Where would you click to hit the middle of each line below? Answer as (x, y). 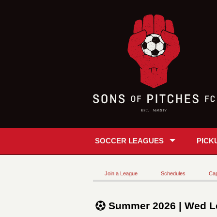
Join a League (121, 173)
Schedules (173, 173)
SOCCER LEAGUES (129, 141)
